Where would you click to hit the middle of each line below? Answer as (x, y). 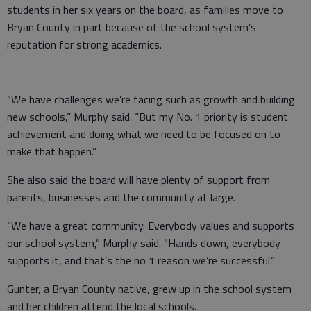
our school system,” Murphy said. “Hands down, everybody (144, 243)
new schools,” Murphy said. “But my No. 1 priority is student (148, 116)
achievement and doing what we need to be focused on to (144, 134)
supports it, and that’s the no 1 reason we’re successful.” (141, 260)
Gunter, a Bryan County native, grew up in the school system (149, 288)
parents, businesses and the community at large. (121, 197)
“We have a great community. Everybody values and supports (151, 225)
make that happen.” (52, 151)
